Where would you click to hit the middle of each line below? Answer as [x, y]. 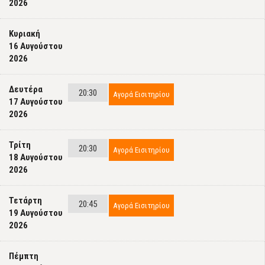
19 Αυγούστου [36, 213]
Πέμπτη [24, 256]
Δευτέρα [26, 89]
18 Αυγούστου [36, 157]
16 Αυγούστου [36, 46]
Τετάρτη [25, 201]
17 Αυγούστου [36, 102]
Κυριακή [25, 34]
